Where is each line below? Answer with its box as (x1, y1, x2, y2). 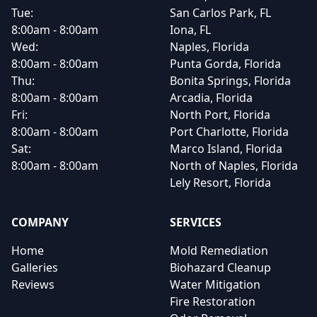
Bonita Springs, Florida (170, 73, 291, 88)
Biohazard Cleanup (170, 260, 271, 275)
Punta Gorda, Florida (170, 56, 281, 71)
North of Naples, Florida (170, 158, 298, 173)
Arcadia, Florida (170, 90, 253, 105)
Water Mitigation (170, 277, 260, 292)
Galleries (11, 260, 58, 275)
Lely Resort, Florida (170, 175, 271, 190)
